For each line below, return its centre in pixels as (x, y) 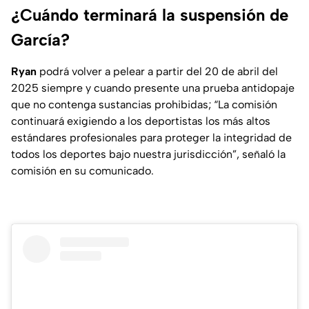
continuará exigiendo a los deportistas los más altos (141, 121)
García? (40, 40)
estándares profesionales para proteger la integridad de (151, 138)
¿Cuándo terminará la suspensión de (150, 15)
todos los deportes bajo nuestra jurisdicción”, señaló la (148, 154)
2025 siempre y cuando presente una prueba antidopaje (153, 88)
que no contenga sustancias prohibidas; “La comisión (144, 105)
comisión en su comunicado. (82, 171)
